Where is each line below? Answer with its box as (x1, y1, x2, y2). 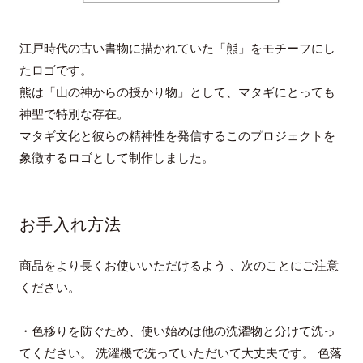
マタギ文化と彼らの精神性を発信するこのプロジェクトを (19, 130, 335, 143)
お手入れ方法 (19, 216, 122, 234)
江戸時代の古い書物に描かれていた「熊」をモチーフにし (19, 42, 335, 56)
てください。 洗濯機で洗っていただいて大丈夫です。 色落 (19, 347, 342, 361)
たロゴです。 (19, 64, 92, 78)
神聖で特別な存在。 (19, 108, 129, 122)
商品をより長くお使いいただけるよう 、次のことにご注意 (19, 259, 339, 273)
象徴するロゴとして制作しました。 (19, 152, 214, 165)
